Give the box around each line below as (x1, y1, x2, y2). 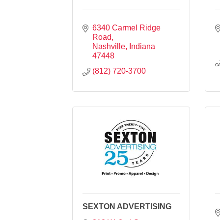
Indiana (129, 42, 155, 51)
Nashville (92, 42, 125, 51)
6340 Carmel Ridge (92, 23, 161, 32)
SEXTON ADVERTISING (82, 202, 171, 211)
